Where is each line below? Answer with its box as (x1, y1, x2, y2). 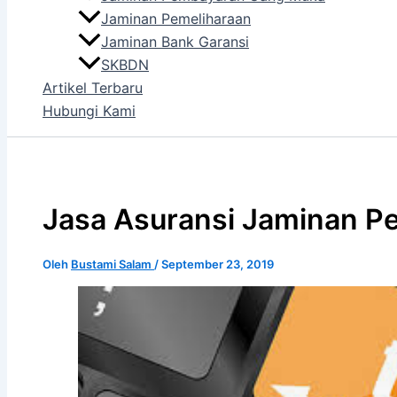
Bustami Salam (71, 256, 154, 271)
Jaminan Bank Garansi (101, 33, 249, 51)
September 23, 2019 (161, 256, 274, 271)
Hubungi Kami (43, 102, 136, 121)
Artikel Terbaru (43, 79, 143, 97)
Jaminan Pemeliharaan (101, 10, 251, 28)
